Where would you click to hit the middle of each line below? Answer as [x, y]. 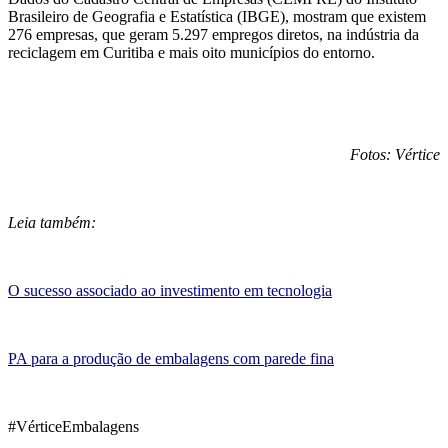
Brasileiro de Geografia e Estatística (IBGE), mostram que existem [217, 17]
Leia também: [52, 223]
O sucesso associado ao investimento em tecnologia [170, 291]
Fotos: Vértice [395, 155]
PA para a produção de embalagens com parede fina [171, 359]
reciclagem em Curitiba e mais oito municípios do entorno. [191, 53]
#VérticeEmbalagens [73, 427]
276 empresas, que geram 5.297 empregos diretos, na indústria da [213, 35]
